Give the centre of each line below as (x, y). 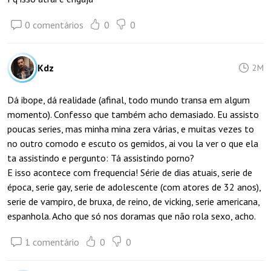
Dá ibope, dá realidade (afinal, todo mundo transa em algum (129, 100)
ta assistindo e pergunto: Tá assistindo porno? (101, 158)
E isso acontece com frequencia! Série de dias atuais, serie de (130, 172)
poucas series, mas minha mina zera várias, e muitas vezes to (131, 129)
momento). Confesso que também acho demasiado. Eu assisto (133, 114)
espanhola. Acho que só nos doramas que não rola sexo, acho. (132, 216)
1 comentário (52, 242)
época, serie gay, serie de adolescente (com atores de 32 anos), (134, 187)
